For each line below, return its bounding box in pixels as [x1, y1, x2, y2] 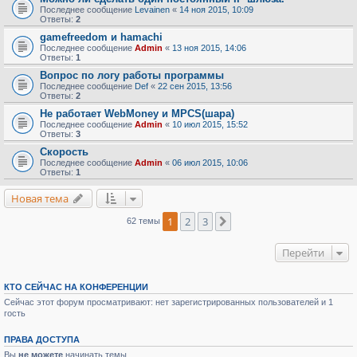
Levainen [135, 5, 170, 15]
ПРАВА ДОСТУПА [4, 335, 80, 345]
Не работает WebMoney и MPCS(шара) [40, 108, 234, 120]
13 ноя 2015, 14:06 [172, 43, 246, 53]
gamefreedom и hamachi [40, 31, 163, 44]
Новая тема [11, 191, 69, 206]
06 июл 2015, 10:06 [172, 158, 248, 168]
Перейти [282, 245, 324, 261]
